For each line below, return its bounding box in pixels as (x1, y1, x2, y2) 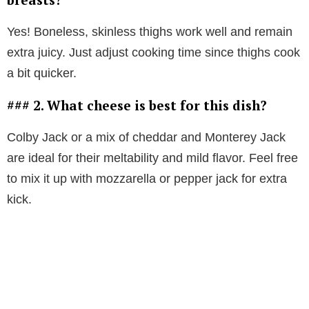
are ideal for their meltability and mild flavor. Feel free (7, 151, 298, 166)
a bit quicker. (7, 66, 77, 81)
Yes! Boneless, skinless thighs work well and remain (7, 25, 292, 39)
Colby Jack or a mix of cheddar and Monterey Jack (7, 130, 286, 145)
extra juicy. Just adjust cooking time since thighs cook (7, 46, 300, 60)
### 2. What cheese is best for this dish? (7, 97, 267, 114)
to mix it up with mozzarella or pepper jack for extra (7, 172, 287, 186)
